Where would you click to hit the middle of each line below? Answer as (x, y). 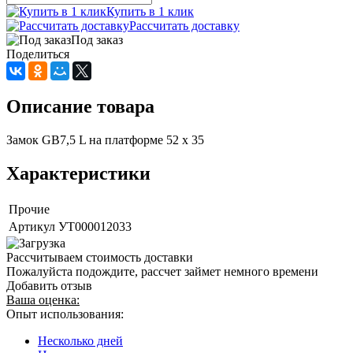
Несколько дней (80, 340)
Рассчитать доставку (184, 25)
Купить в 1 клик (150, 11)
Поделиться (38, 54)
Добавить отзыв (49, 285)
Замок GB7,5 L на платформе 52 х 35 (105, 139)
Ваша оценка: (43, 299)
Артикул (32, 226)
